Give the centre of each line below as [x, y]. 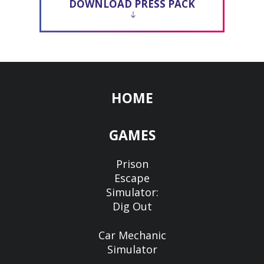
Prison [132, 164]
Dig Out [132, 206]
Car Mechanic [132, 235]
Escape [132, 178]
